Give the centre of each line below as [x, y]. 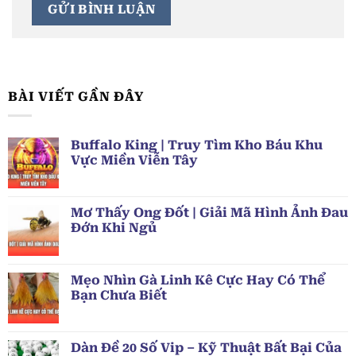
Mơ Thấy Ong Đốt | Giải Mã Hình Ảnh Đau [209, 213]
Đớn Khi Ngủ [114, 228]
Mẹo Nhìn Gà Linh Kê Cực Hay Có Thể [198, 281]
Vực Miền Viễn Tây [134, 161]
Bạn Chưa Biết [119, 296]
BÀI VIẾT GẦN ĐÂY [76, 96]
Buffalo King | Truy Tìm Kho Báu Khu [197, 145]
